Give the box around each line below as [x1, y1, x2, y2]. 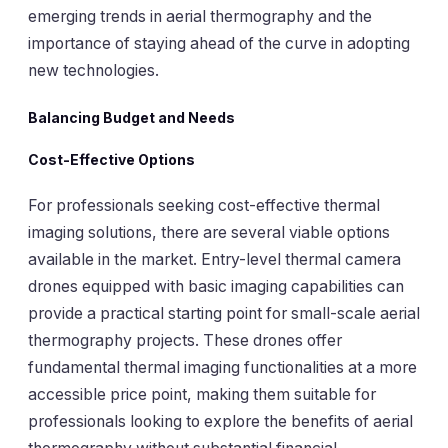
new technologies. [28, 61, 159, 81]
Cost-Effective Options [28, 150, 195, 168]
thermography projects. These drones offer [28, 331, 342, 351]
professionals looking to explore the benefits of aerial [28, 412, 413, 432]
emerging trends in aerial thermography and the [28, 7, 372, 27]
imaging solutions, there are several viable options [28, 223, 390, 243]
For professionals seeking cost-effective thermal [28, 196, 380, 216]
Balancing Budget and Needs [28, 108, 235, 126]
